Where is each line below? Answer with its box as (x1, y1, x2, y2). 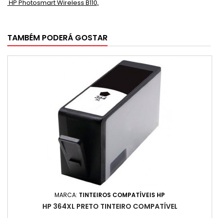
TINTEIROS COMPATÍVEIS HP (79, 191, 165, 199)
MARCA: (54, 191, 79, 199)
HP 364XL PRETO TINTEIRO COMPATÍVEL (42, 201, 178, 211)
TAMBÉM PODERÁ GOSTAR (7, 32, 108, 43)
